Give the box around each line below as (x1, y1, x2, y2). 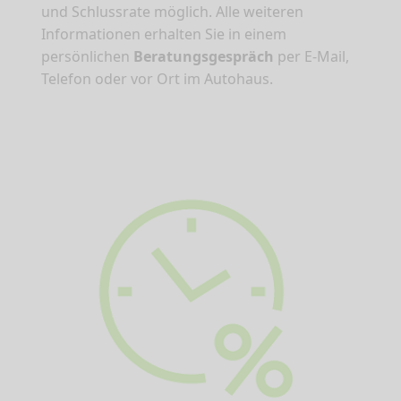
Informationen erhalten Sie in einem (41, 24, 286, 45)
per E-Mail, (274, 47, 349, 67)
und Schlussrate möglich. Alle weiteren (41, 2, 303, 22)
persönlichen (41, 47, 133, 67)
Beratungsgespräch (133, 47, 274, 67)
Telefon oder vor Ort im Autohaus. (41, 69, 273, 90)
